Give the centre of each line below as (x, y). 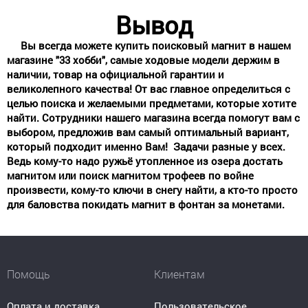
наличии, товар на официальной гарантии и (115, 74)
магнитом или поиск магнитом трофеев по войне (130, 175)
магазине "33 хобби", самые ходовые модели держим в (143, 59)
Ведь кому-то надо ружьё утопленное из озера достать (145, 161)
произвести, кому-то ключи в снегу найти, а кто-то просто (152, 189)
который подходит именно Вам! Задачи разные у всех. (146, 146)
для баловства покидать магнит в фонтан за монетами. (146, 204)
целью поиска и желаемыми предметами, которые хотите (152, 103)
